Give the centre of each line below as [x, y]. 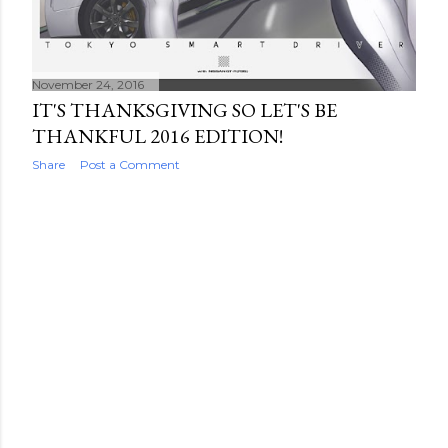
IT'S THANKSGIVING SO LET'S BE [184, 109]
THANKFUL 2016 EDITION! [157, 135]
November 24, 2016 [88, 84]
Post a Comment [130, 164]
